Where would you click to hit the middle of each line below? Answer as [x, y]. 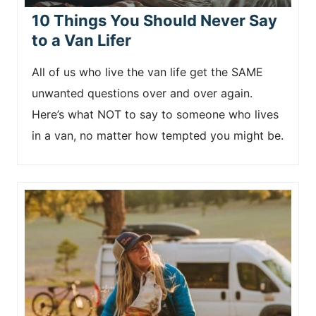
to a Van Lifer [81, 40]
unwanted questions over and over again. [142, 93]
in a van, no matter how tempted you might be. [158, 135]
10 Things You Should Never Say [154, 20]
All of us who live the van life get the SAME [147, 72]
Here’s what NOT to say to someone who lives [155, 114]
